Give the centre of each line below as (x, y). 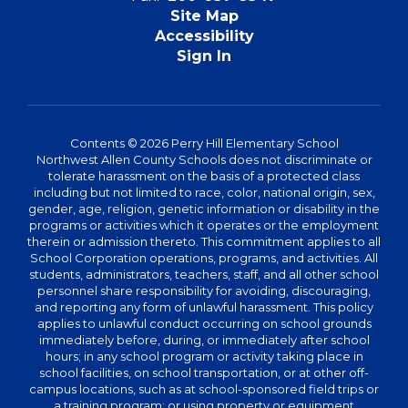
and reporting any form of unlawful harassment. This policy (204, 306)
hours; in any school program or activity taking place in (204, 356)
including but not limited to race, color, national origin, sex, (204, 192)
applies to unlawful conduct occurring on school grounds (204, 323)
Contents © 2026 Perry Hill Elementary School (204, 143)
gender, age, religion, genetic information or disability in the (204, 208)
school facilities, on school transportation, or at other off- (204, 372)
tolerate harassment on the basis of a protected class (204, 175)
